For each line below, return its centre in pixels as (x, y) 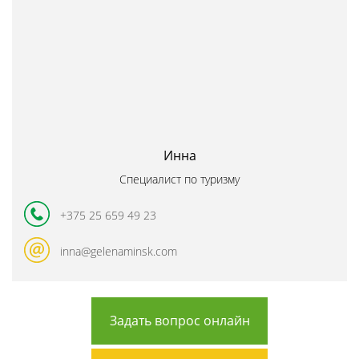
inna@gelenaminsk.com (119, 252)
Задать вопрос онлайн (179, 321)
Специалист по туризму (179, 179)
